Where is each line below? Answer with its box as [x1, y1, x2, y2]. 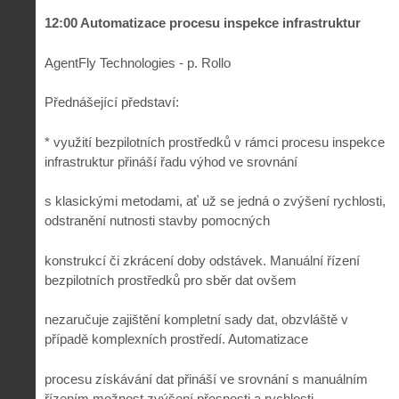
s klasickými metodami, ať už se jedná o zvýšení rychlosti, [45, 193, 386, 209]
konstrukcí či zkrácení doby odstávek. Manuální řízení [45, 252, 360, 268]
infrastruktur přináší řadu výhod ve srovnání [45, 153, 297, 169]
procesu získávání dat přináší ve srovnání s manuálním [45, 370, 368, 387]
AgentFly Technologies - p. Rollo [45, 54, 231, 70]
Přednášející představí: [45, 94, 179, 110]
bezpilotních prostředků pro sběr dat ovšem [45, 272, 297, 288]
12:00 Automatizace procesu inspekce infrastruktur [45, 15, 361, 31]
